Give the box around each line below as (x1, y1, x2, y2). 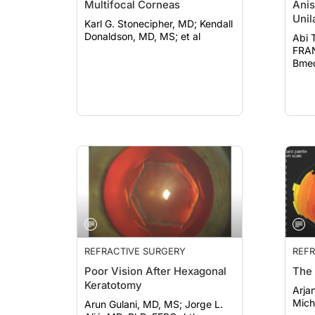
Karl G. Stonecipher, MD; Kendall (84, 18, 200, 30)
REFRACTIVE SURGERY (84, 245, 186, 257)
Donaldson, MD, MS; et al (84, 30, 200, 42)
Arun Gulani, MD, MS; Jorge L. (84, 298, 185, 310)
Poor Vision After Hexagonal (84, 264, 226, 278)
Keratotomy (84, 278, 142, 292)
